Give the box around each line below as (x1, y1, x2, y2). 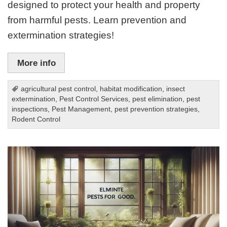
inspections (12, 105, 48, 113)
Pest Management (52, 105, 111, 113)
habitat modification (100, 85, 163, 93)
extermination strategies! (8, 30, 115, 41)
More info (17, 57, 56, 68)
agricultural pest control (21, 85, 96, 93)
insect (166, 85, 185, 93)
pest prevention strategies (115, 105, 198, 113)
